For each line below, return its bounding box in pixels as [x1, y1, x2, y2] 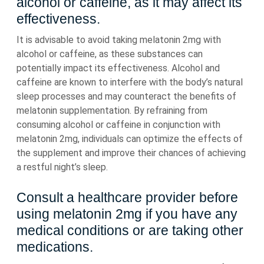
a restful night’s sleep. [16, 161, 108, 173]
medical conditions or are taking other [16, 223, 243, 238]
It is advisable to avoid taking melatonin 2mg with [16, 34, 221, 45]
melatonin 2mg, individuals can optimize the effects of [16, 133, 243, 144]
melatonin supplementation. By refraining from [16, 105, 207, 116]
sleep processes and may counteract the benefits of [16, 91, 236, 102]
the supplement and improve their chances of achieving [16, 147, 246, 159]
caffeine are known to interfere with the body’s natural [16, 77, 243, 88]
